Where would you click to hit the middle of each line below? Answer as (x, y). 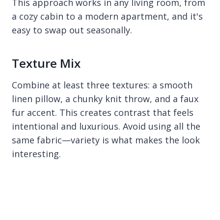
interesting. (36, 153)
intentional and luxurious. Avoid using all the (106, 126)
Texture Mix (46, 63)
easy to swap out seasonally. (72, 30)
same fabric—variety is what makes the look (106, 140)
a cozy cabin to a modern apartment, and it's (107, 16)
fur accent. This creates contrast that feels (103, 112)
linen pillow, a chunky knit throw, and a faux (105, 98)
